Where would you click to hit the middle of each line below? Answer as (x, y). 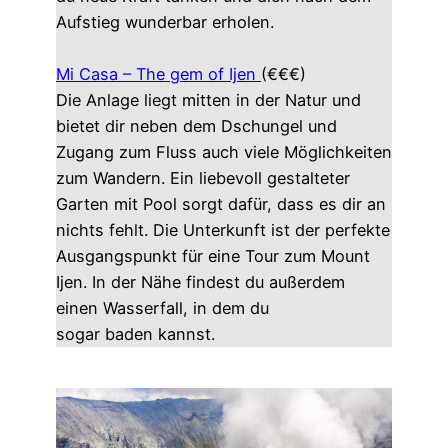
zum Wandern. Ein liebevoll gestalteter (203, 178)
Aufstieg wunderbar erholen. (165, 22)
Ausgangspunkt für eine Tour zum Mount (213, 256)
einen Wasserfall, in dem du (162, 308)
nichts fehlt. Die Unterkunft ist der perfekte (223, 230)
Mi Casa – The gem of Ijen (158, 74)
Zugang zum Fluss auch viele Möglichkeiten (224, 152)
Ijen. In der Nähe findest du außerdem (200, 282)
